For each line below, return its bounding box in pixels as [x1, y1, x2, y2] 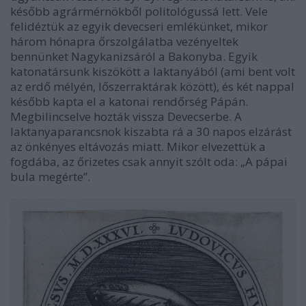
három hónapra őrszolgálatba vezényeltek [10, 33, 238, 50]
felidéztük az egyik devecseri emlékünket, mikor [10, 18, 268, 35]
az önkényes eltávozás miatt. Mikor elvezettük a [10, 139, 266, 155]
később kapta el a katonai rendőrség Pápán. [10, 94, 248, 110]
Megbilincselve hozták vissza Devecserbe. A [10, 109, 242, 125]
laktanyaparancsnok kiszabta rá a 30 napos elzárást [10, 124, 292, 140]
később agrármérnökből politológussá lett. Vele [10, 3, 268, 20]
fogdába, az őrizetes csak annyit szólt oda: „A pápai [10, 154, 288, 170]
